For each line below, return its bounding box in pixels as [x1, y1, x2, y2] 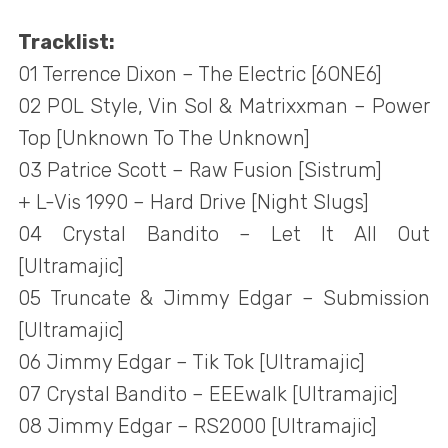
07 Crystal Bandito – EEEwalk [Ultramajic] [18, 382, 398, 407]
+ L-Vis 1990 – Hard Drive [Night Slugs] [18, 190, 369, 215]
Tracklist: [18, 30, 115, 55]
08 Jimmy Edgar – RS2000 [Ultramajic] [18, 414, 377, 439]
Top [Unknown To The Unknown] [18, 126, 310, 151]
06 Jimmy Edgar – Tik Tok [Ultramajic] [18, 350, 365, 375]
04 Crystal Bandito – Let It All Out [18, 222, 430, 247]
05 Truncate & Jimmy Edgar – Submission [18, 286, 430, 311]
